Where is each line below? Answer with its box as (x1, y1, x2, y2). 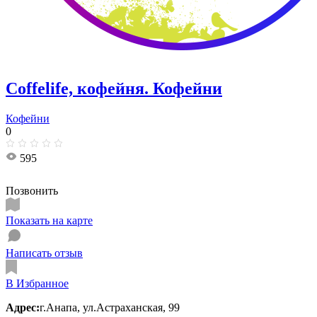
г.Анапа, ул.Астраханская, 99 (40, 301, 180, 313)
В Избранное (6, 277, 69, 289)
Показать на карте (6, 214, 93, 226)
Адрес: (6, 301, 40, 313)
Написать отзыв (6, 246, 83, 259)
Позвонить (6, 184, 58, 197)
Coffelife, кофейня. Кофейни (6, 79, 222, 98)
